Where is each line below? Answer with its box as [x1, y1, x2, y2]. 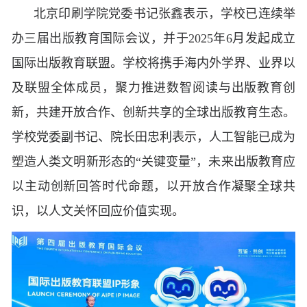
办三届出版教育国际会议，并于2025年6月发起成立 [12, 32, 295, 46]
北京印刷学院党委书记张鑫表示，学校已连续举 [34, 7, 295, 21]
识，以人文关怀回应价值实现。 [12, 204, 184, 219]
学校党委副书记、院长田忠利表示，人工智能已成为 [12, 130, 295, 145]
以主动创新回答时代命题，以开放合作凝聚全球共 [12, 180, 295, 194]
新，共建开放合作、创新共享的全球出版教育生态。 [12, 106, 295, 120]
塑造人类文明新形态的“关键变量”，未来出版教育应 [12, 155, 295, 169]
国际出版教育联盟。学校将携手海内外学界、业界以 [12, 56, 295, 71]
